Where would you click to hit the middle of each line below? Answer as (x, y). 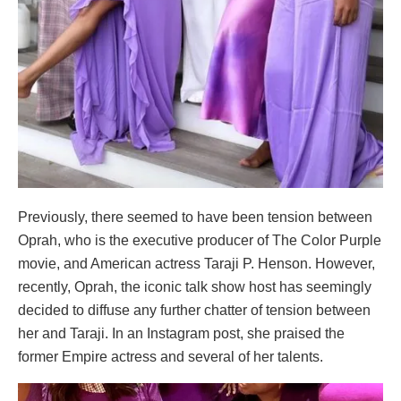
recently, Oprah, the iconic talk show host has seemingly (195, 286)
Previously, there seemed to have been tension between (195, 217)
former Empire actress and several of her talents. (171, 356)
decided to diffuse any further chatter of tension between (194, 310)
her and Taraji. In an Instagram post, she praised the (181, 333)
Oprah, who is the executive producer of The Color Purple (200, 240)
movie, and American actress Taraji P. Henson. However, (196, 263)
